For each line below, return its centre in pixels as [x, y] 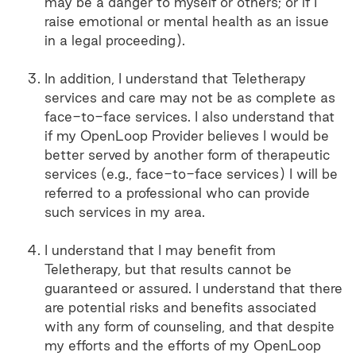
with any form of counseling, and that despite [190, 326]
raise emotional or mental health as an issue [187, 21]
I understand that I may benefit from [160, 250]
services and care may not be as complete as [190, 97]
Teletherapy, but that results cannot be [168, 269]
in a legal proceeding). [115, 40]
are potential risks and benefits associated [180, 307]
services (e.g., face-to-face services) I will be [191, 174]
